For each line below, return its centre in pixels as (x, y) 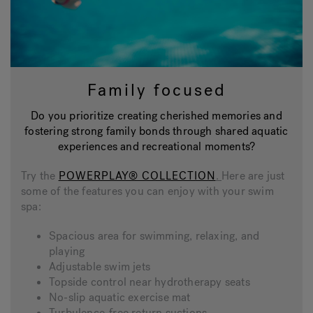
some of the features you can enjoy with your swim (147, 191)
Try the (40, 175)
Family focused (156, 90)
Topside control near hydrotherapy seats (150, 282)
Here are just (253, 175)
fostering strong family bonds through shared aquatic (156, 131)
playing (67, 251)
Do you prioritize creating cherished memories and (156, 115)
